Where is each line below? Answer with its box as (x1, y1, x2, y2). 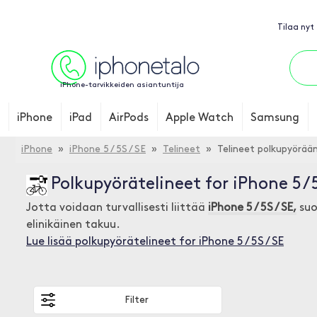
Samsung (250, 113, 299, 124)
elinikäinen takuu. (26, 219, 120, 231)
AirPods (109, 113, 149, 124)
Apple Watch (166, 113, 234, 124)
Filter (125, 294, 149, 306)
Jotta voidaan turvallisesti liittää (26, 202, 208, 214)
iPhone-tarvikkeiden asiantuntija (59, 81, 184, 89)
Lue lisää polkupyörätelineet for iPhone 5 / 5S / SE (26, 236, 284, 248)
